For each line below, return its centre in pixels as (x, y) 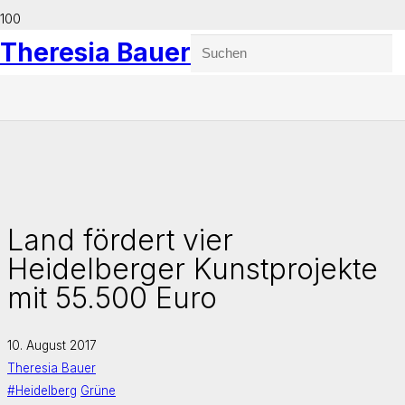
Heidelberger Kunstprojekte (193, 269)
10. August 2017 (52, 345)
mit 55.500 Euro (112, 298)
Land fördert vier (120, 240)
